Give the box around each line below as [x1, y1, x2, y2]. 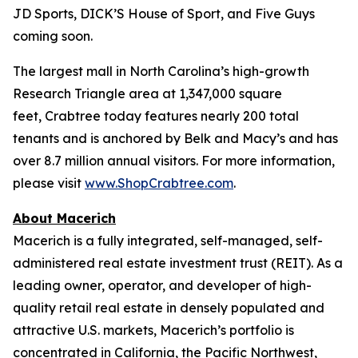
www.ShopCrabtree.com [85, 175, 233, 191]
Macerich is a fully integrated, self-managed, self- [13, 233, 323, 249]
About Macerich [13, 210, 116, 226]
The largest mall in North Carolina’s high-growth [13, 63, 309, 79]
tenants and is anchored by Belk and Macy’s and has [13, 130, 338, 146]
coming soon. [13, 28, 93, 44]
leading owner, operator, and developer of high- [13, 277, 312, 293]
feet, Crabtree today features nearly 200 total [13, 108, 299, 124]
